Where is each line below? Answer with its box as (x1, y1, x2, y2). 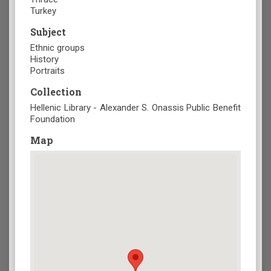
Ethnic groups (30, 42, 85, 54)
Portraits (30, 65, 65, 77)
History (30, 54, 59, 65)
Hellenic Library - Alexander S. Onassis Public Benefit (30, 102, 241, 114)
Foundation (30, 114, 75, 125)
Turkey (30, 5, 56, 17)
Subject (30, 25, 66, 39)
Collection (30, 85, 82, 99)
